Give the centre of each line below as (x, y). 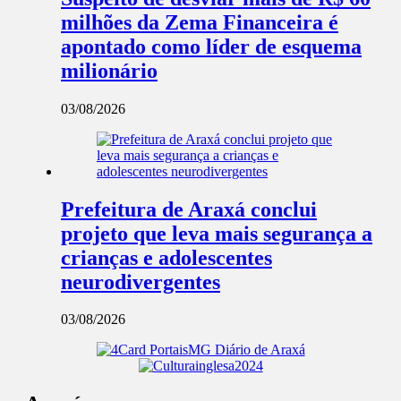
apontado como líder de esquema (211, 46)
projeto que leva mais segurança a (217, 233)
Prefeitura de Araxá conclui (189, 209)
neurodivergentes (141, 282)
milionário (109, 70)
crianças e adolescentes (166, 257)
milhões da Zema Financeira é (200, 22)
